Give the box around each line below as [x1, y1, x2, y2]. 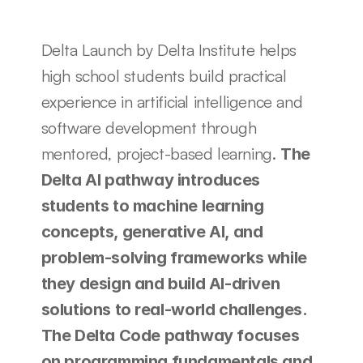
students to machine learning [41, 195, 264, 216]
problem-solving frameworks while [41, 247, 307, 267]
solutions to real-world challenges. [41, 299, 307, 319]
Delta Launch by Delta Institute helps [41, 39, 297, 60]
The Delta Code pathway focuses [41, 325, 300, 345]
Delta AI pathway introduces [41, 169, 260, 190]
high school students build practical [41, 65, 287, 86]
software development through [41, 117, 257, 138]
